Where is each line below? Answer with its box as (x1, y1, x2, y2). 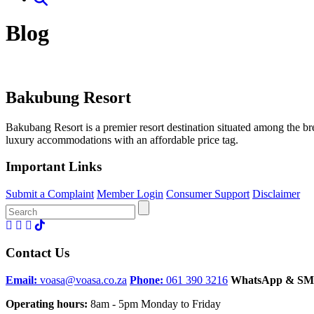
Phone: (130, 273, 166, 286)
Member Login (97, 188, 163, 200)
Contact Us (6, 245, 69, 260)
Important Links (6, 159, 102, 175)
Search (5, 200, 35, 212)
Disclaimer (252, 188, 300, 200)
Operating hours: (6, 297, 90, 310)
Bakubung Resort (6, 88, 131, 107)
